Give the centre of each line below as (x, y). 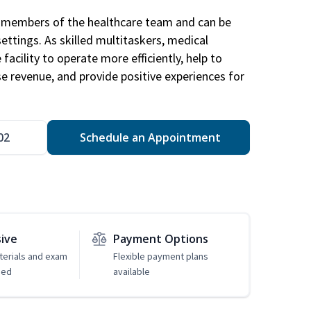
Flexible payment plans (160, 257)
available (131, 272)
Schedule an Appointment (149, 138)
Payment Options (160, 239)
